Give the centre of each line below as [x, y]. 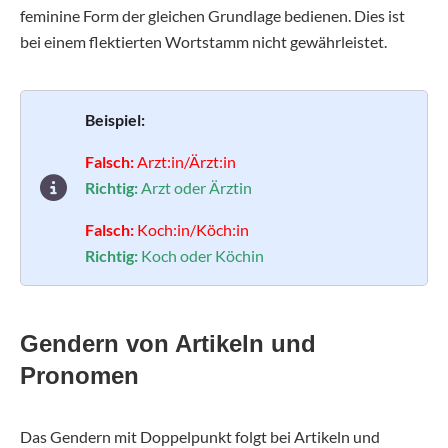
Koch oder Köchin [202, 256]
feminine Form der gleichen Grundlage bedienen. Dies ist [212, 16]
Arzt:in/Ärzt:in [186, 162]
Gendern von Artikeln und [168, 343]
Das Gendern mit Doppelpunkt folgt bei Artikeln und [200, 436]
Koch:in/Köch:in [193, 230]
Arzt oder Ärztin [196, 188]
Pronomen [79, 375]
